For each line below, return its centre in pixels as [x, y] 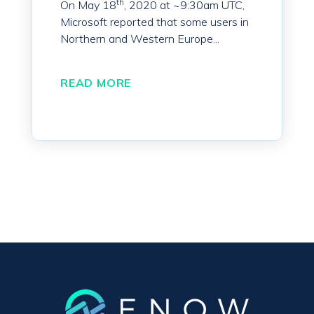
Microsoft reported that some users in [155, 22]
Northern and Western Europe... [140, 39]
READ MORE [96, 83]
